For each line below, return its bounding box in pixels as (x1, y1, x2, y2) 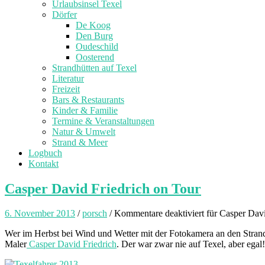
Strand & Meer (52, 137, 108, 147)
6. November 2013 (5, 208, 75, 219)
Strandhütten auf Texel (52, 62, 137, 73)
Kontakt (28, 158, 59, 169)
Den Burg (76, 30, 113, 41)
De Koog (76, 20, 111, 30)
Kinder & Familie (52, 105, 118, 115)
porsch (82, 208, 107, 219)
